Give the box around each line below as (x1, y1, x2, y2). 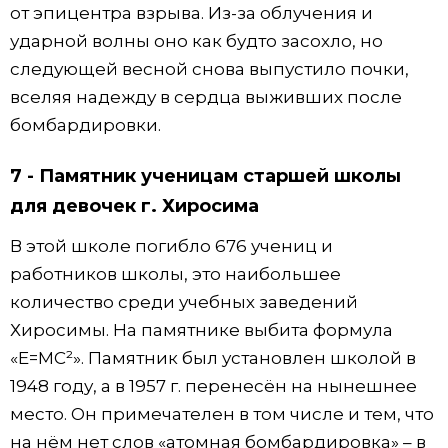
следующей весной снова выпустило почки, (10, 58, 409, 79)
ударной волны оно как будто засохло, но (10, 30, 383, 51)
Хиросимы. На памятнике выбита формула (10, 320, 393, 341)
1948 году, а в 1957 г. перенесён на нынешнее (10, 376, 417, 397)
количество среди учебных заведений (10, 292, 358, 313)
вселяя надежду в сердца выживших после (10, 86, 402, 107)
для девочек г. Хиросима (10, 195, 259, 218)
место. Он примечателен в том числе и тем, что (10, 404, 434, 425)
